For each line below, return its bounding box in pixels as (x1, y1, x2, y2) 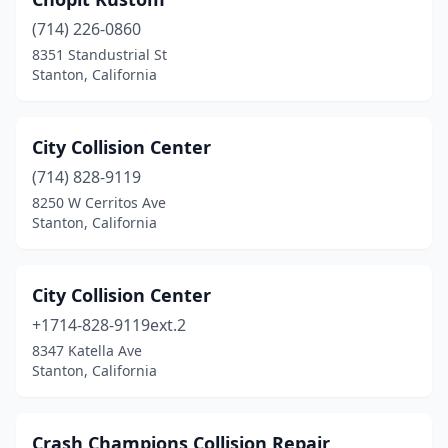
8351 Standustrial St (32, 45, 167, 64)
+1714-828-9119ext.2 (32, 314, 186, 336)
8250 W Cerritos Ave (32, 193, 166, 212)
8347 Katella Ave (32, 341, 142, 360)
